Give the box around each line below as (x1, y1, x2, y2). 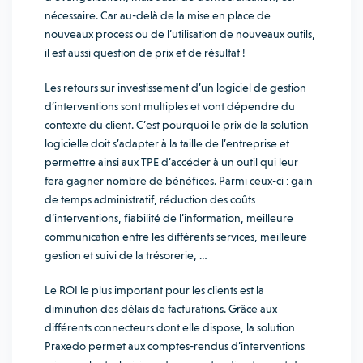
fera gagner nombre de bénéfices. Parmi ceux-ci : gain (45, 174, 313, 187)
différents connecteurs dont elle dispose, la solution (45, 321, 295, 334)
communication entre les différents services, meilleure (45, 230, 307, 243)
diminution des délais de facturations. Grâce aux (45, 302, 277, 315)
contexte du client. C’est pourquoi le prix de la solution (45, 118, 309, 131)
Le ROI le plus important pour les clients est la (45, 284, 264, 297)
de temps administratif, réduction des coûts (45, 193, 255, 206)
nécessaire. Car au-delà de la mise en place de (45, 9, 271, 22)
